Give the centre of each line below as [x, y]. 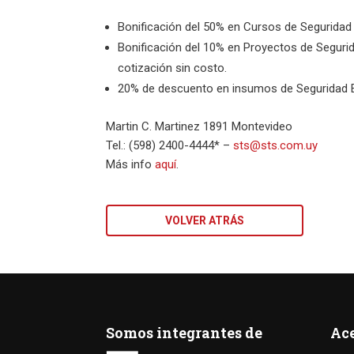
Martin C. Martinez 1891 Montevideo [200, 126]
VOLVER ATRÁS [205, 220]
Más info [131, 164]
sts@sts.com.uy [276, 145]
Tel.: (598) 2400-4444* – [170, 145]
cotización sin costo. [173, 68]
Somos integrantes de [185, 332]
